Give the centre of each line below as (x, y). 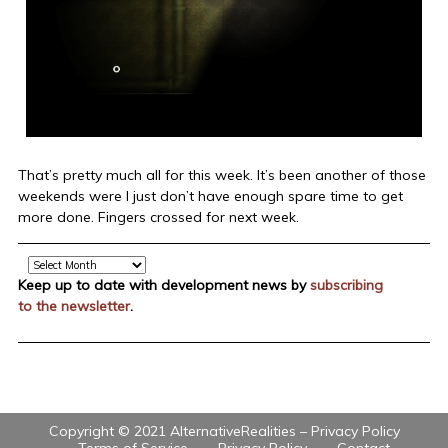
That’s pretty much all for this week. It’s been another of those (221, 175)
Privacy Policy (355, 431)
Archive (40, 263)
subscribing (346, 285)
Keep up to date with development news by (163, 285)
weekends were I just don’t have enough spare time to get (210, 196)
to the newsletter (73, 306)
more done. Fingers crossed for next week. (158, 217)
